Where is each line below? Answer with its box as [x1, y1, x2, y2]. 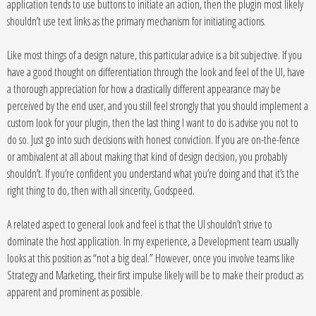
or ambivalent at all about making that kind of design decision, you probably [7, 149, 287, 164]
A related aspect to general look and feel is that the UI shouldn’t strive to [7, 217, 272, 232]
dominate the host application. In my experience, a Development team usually [7, 233, 298, 249]
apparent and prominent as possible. [7, 284, 142, 300]
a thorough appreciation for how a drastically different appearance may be [7, 81, 281, 97]
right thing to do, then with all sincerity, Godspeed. [7, 183, 195, 198]
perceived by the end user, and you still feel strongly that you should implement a [7, 98, 308, 114]
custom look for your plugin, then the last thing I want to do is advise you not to [7, 115, 298, 130]
